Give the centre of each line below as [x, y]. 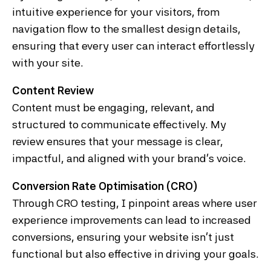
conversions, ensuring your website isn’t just [123, 237]
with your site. [48, 63]
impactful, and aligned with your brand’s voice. [129, 158]
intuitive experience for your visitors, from [116, 12]
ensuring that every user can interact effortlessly [133, 46]
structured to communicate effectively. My [119, 125]
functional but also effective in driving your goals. [135, 254]
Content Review [53, 91]
